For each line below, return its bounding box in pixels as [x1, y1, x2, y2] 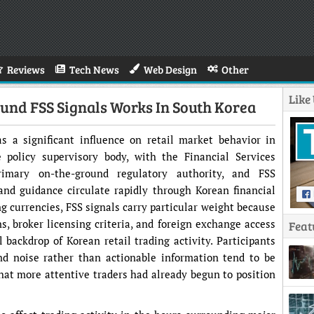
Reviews [7, 62, 45, 76]
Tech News [69, 62, 119, 76]
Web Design [144, 62, 197, 76]
